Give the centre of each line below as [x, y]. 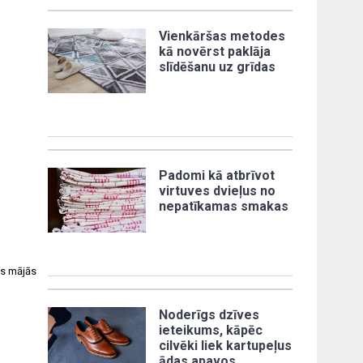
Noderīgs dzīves [209, 314]
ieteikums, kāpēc [211, 330]
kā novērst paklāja [215, 51]
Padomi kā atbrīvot [217, 175]
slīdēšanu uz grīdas [218, 66]
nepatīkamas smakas [224, 206]
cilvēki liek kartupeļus [226, 345]
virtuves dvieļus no [218, 190]
